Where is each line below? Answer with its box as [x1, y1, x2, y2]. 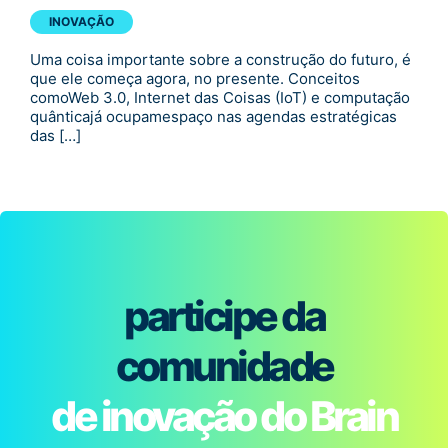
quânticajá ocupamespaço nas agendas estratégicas [30, 107, 397, 127]
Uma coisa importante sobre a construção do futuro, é [30, 50, 411, 70]
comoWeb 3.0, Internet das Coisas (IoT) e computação [30, 88, 410, 108]
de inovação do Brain [51, 391, 397, 442]
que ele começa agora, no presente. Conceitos [30, 69, 360, 89]
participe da [124, 291, 324, 342]
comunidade [115, 341, 333, 392]
